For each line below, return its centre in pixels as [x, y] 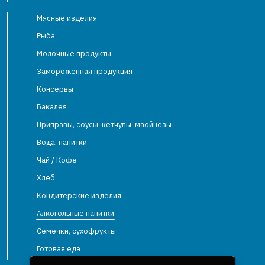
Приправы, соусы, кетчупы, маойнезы [104, 125]
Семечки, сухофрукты [76, 231]
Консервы [55, 89]
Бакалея [52, 107]
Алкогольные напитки [75, 213]
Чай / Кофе [57, 160]
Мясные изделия [67, 18]
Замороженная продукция [85, 71]
